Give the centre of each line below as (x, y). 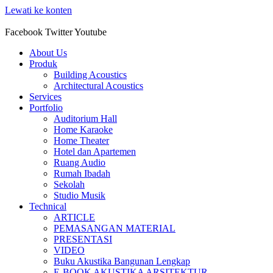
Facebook (24, 32)
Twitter (59, 32)
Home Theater (81, 140)
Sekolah (69, 184)
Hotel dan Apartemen (95, 151)
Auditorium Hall (85, 119)
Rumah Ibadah (82, 173)
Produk (43, 64)
